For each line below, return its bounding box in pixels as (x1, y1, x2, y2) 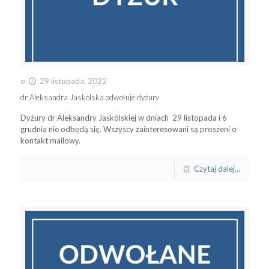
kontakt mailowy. (20, 136, 80, 146)
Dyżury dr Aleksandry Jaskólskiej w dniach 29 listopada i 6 (20, 113, 227, 123)
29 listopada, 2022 (39, 76, 107, 86)
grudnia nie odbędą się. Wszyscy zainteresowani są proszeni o (20, 124, 237, 134)
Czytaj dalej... (193, 164, 240, 174)
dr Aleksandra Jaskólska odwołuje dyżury (20, 92, 159, 103)
